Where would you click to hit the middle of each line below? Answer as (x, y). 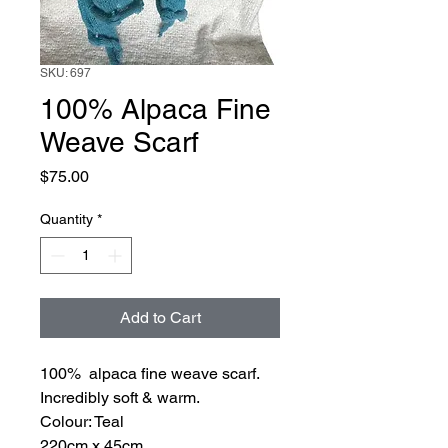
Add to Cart (160, 317)
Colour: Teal (82, 421)
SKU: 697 (65, 73)
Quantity (66, 219)
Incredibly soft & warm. (120, 397)
